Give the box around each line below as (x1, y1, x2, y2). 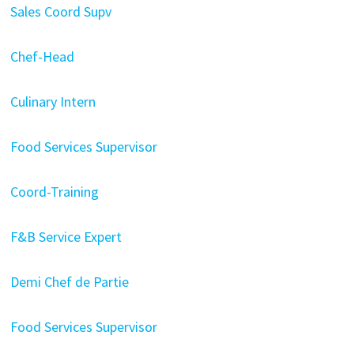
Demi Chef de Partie (9, 273, 129, 291)
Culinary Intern (9, 92, 96, 111)
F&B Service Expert (9, 228, 122, 246)
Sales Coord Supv (9, 2, 111, 21)
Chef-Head (9, 47, 74, 66)
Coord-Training (9, 183, 99, 201)
